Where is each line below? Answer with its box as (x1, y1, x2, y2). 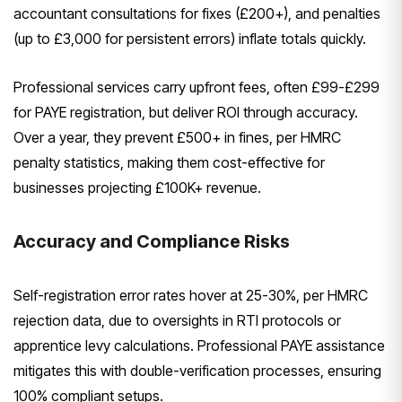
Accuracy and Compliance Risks (13, 231, 290, 253)
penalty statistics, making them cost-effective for (13, 153, 325, 172)
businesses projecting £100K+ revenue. (13, 179, 261, 197)
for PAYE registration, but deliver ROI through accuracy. (13, 103, 358, 122)
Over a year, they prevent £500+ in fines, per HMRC (13, 128, 341, 147)
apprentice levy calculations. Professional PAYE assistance (13, 336, 385, 355)
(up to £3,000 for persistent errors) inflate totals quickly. (13, 30, 366, 48)
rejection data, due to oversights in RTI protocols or (13, 311, 341, 330)
